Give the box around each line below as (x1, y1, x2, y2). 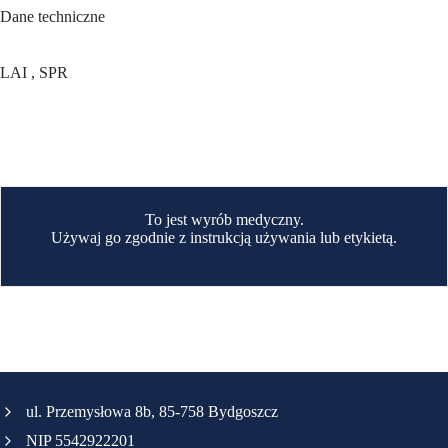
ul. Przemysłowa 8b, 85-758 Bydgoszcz (26, 402, 278, 420)
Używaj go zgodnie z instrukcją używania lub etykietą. (51, 229, 397, 247)
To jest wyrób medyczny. (144, 211, 304, 229)
